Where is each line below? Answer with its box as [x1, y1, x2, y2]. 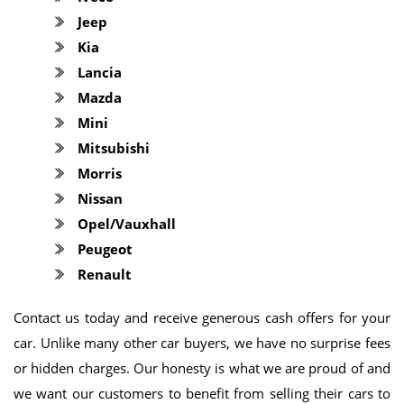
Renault [78, 265, 132, 283]
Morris [78, 164, 122, 182]
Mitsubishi [78, 139, 150, 157]
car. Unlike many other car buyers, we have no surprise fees [14, 334, 390, 352]
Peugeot [78, 240, 133, 258]
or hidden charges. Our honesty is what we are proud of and [14, 359, 390, 377]
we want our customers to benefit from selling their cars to [14, 384, 390, 402]
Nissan [78, 189, 123, 207]
